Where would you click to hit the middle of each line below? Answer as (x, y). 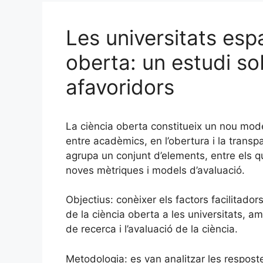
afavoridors (120, 87)
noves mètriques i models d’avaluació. (155, 170)
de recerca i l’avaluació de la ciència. (152, 229)
